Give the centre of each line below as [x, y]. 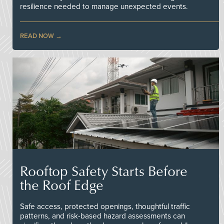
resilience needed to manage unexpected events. [104, 6]
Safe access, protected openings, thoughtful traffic [105, 206]
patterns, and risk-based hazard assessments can [102, 216]
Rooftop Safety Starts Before [104, 170]
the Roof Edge [62, 184]
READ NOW [37, 36]
